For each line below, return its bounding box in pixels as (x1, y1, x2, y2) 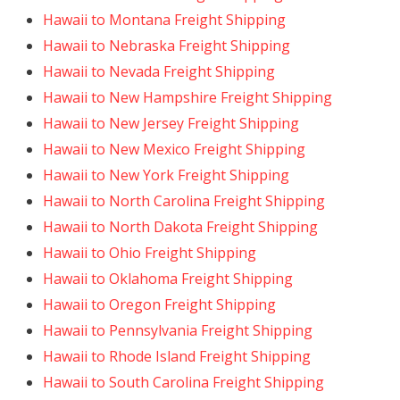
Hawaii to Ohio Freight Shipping (43, 243, 256, 262)
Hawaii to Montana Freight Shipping (43, 10, 286, 29)
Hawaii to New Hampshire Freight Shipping (43, 87, 332, 107)
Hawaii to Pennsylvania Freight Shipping (43, 321, 312, 340)
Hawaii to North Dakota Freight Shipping (43, 217, 318, 237)
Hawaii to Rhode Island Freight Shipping (43, 346, 311, 366)
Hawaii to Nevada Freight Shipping (43, 62, 275, 81)
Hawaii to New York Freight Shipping (43, 165, 289, 185)
